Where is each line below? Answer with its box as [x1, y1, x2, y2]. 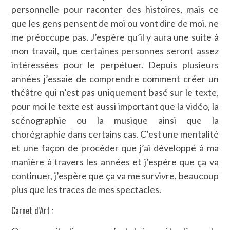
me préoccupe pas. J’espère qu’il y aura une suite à [11, 31, 219, 43]
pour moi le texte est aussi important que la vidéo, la [11, 100, 219, 112]
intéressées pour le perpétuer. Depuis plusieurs [11, 59, 219, 70]
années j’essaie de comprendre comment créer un [11, 72, 219, 84]
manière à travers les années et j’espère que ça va [11, 156, 219, 167]
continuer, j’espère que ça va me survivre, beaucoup [11, 169, 219, 181]
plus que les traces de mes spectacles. [11, 183, 162, 195]
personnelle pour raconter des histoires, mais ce [11, 3, 219, 15]
